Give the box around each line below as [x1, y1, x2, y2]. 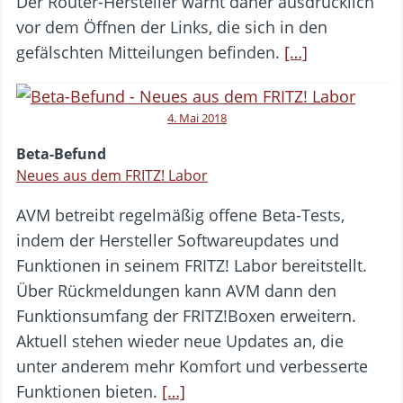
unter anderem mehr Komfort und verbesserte [16, 354, 368, 377]
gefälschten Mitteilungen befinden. [16, 40, 284, 63]
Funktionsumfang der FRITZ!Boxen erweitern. [16, 304, 356, 327]
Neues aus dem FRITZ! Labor [16, 165, 208, 185]
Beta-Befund [16, 143, 106, 164]
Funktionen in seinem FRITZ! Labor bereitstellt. [16, 254, 367, 276]
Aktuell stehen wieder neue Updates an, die [16, 329, 344, 352]
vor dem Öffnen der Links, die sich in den [16, 15, 327, 38]
